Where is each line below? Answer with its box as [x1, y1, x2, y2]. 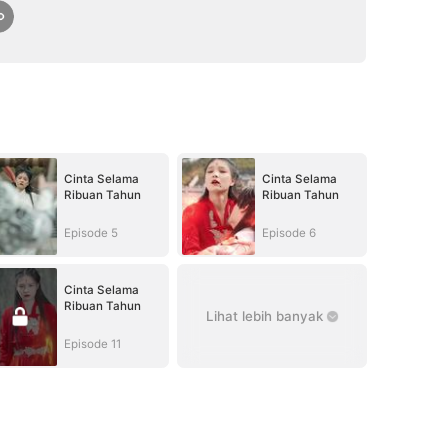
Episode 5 [63, 225, 118, 240]
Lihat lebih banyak [205, 308, 323, 325]
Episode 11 [63, 336, 121, 351]
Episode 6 [261, 225, 316, 240]
